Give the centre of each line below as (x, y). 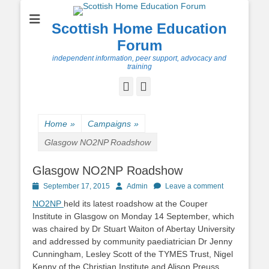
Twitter (164, 86)
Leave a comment (194, 186)
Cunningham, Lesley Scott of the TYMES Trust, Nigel (133, 254)
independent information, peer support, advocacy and (139, 58)
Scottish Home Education (139, 29)
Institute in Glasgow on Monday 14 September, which (133, 216)
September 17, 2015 (77, 186)
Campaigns (109, 124)
